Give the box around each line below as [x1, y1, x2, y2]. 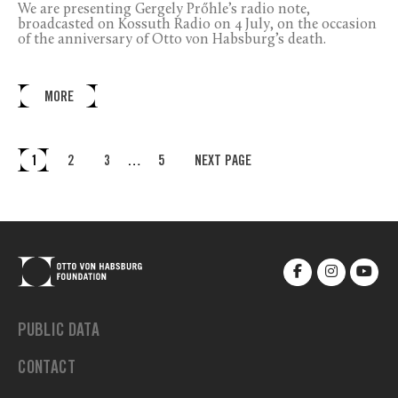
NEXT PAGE [195, 154, 251, 171]
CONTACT [18, 358, 76, 380]
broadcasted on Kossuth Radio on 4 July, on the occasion [18, 18, 377, 33]
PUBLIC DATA [18, 321, 99, 343]
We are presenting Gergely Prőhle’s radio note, [18, 3, 310, 18]
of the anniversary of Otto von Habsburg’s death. [18, 33, 326, 48]
